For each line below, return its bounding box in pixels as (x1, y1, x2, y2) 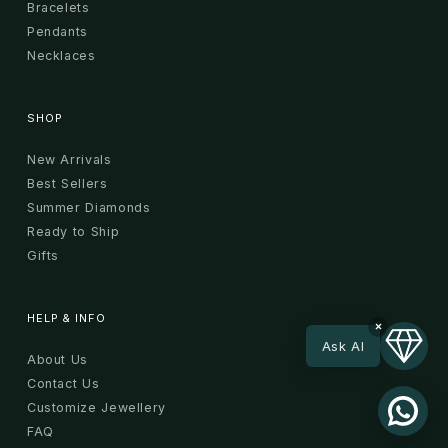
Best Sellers (26, 175, 108, 191)
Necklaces (26, 47, 96, 63)
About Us (26, 351, 88, 367)
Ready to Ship (26, 223, 120, 239)
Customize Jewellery (26, 399, 167, 415)
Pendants (26, 23, 88, 39)
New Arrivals (26, 151, 112, 167)
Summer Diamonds (26, 199, 151, 215)
